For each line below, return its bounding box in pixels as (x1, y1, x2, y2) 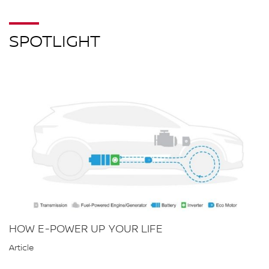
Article (9, 243, 34, 253)
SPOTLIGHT (9, 32, 100, 53)
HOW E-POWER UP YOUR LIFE (9, 222, 163, 235)
